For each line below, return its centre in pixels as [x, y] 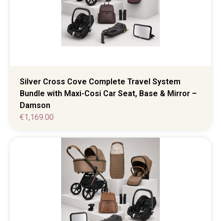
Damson [35, 105]
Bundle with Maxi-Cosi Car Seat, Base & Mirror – [108, 93]
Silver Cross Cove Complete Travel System [100, 81]
